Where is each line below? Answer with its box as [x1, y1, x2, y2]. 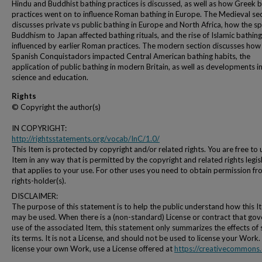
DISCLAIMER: [12, 191, 58, 201]
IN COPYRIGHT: [12, 123, 67, 133]
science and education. [12, 73, 88, 82]
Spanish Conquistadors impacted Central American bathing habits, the [12, 51, 250, 61]
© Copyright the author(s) [12, 102, 101, 112]
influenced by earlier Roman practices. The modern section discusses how [12, 41, 261, 50]
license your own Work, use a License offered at [12, 244, 174, 253]
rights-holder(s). [12, 176, 66, 185]
